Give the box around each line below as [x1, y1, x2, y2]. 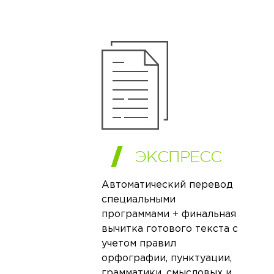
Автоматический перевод [102, 180, 234, 190]
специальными [102, 194, 176, 204]
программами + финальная [102, 209, 237, 219]
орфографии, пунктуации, [102, 253, 232, 263]
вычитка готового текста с [102, 224, 239, 234]
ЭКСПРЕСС [135, 147, 222, 166]
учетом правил [102, 239, 177, 248]
